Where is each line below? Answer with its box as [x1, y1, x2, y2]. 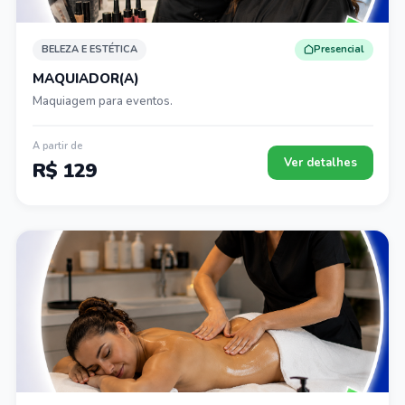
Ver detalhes [283, 155, 357, 171]
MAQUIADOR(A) [32, 69, 139, 88]
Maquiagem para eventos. [32, 92, 173, 109]
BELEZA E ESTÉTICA [41, 42, 137, 56]
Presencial [313, 42, 364, 56]
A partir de [32, 139, 82, 153]
